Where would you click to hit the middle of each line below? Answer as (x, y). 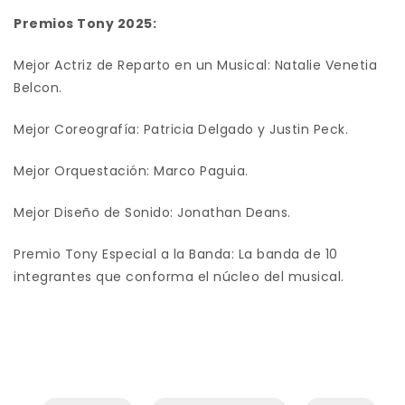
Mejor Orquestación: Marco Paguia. (131, 170)
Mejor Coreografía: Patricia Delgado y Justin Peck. (181, 129)
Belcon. (38, 87)
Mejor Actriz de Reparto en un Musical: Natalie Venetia (195, 65)
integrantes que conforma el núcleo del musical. (179, 276)
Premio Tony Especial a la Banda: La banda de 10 (176, 254)
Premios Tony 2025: (85, 23)
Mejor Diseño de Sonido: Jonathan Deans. (152, 212)
